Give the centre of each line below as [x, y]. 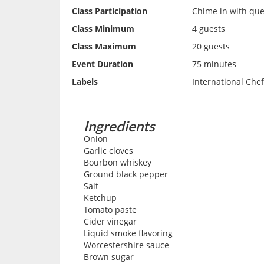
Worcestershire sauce [126, 245]
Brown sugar [109, 257]
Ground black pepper [126, 174]
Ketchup [100, 198]
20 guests [211, 47]
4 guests [209, 29]
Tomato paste [110, 210]
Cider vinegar [110, 222]
